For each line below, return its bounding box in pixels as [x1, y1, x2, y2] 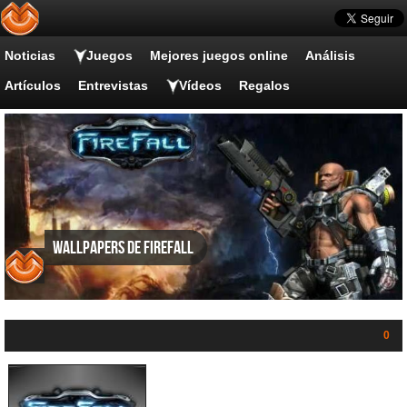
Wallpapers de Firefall [53, 237, 194, 260]
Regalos [239, 78, 290, 93]
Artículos [5, 78, 61, 93]
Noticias [5, 48, 55, 63]
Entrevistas [78, 78, 148, 93]
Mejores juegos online [150, 48, 288, 63]
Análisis [305, 48, 355, 63]
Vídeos [179, 78, 222, 93]
